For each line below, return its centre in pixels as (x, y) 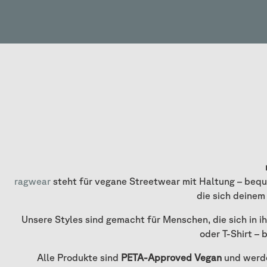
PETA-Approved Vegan (171, 258)
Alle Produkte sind (79, 258)
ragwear (32, 181)
